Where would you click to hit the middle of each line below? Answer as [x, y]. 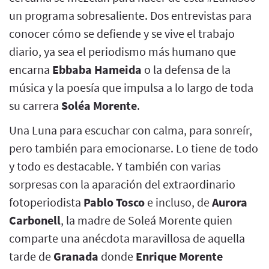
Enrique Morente [179, 256]
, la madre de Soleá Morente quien [147, 220]
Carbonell [35, 220]
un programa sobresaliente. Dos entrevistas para [130, 15]
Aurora [230, 202]
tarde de [31, 256]
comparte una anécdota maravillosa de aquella [127, 238]
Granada [76, 256]
